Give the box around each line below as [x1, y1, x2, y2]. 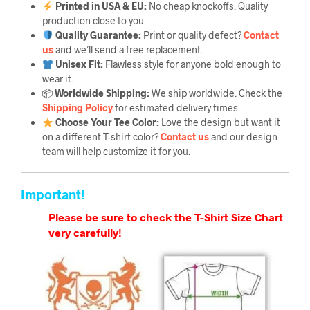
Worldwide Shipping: [54, 86, 149, 99]
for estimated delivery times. [112, 101, 240, 113]
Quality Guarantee [55, 28, 138, 41]
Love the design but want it [158, 116, 280, 128]
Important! [21, 185, 84, 202]
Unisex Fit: [55, 57, 103, 70]
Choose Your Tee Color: [55, 116, 159, 128]
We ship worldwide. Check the [149, 86, 282, 99]
